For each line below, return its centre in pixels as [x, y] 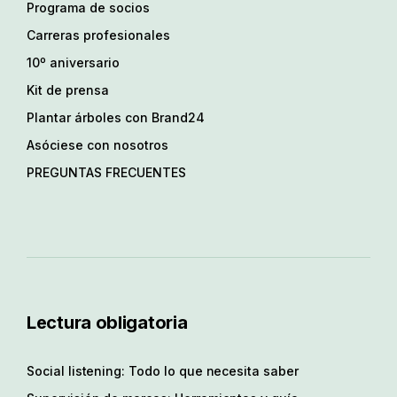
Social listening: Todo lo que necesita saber [163, 370]
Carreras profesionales [98, 35]
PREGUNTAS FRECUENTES [106, 172]
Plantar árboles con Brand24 [116, 117]
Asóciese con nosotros [97, 144]
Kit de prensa [68, 90]
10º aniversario [73, 62]
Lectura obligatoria [107, 322]
